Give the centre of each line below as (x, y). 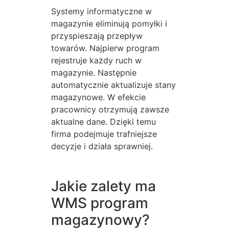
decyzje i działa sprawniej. (102, 146)
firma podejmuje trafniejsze (104, 134)
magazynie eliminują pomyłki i (109, 23)
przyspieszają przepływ (97, 36)
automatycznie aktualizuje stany (113, 85)
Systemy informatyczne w (101, 11)
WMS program (100, 203)
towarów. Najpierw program (105, 48)
